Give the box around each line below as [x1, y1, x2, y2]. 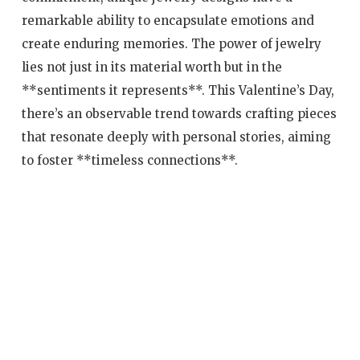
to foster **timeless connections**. [21, 153, 238, 169]
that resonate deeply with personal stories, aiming [21, 129, 331, 145]
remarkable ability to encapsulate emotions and [21, 13, 314, 29]
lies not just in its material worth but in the [21, 59, 282, 76]
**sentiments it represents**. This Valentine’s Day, [21, 83, 334, 99]
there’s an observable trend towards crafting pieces [21, 106, 337, 122]
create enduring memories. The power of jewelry [21, 36, 321, 52]
